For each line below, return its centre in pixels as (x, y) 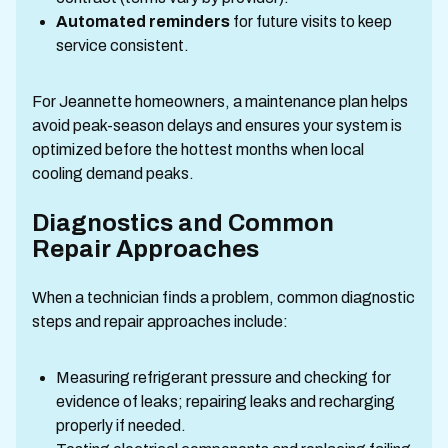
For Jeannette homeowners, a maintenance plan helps (220, 101)
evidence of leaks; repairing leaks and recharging (225, 401)
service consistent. (122, 45)
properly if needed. (121, 425)
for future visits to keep (311, 21)
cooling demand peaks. (113, 173)
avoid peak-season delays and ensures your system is (217, 125)
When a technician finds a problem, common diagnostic (223, 297)
